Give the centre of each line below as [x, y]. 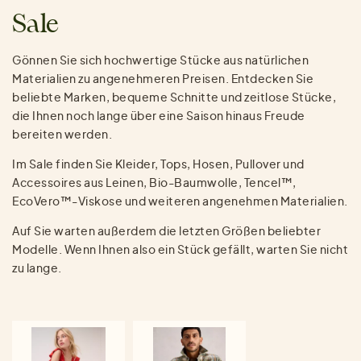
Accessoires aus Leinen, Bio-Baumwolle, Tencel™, [154, 183]
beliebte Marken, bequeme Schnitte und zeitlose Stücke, [174, 97]
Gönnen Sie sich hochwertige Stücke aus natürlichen [160, 60]
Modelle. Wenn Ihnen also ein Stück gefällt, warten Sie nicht [180, 249]
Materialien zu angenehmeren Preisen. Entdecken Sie [163, 79]
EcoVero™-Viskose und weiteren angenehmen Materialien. [180, 201]
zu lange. [37, 268]
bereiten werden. [62, 134]
